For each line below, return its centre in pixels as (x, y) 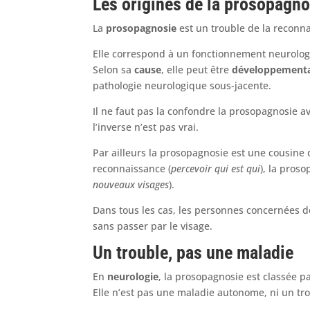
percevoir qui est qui (216, 168)
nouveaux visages (131, 184)
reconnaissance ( (132, 168)
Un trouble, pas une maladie (193, 252)
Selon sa (114, 69)
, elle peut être (197, 69)
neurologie (133, 276)
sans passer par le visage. (153, 226)
